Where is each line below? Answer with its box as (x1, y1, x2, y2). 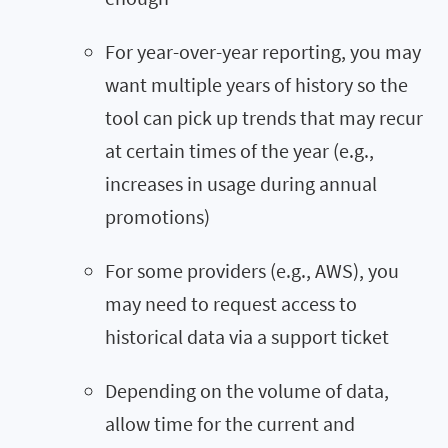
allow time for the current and (105, 410, 355, 436)
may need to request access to (105, 290, 357, 316)
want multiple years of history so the (105, 71, 408, 97)
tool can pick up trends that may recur (105, 104, 423, 130)
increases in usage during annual (105, 170, 377, 196)
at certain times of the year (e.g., (105, 137, 374, 163)
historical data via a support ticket (105, 323, 389, 349)
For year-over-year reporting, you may (105, 38, 421, 64)
